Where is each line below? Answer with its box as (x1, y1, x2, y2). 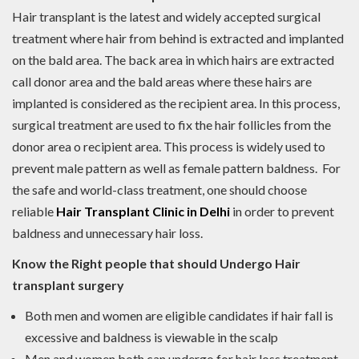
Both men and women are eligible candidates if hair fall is (25, 308, 333, 324)
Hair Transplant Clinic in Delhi (56, 204, 230, 220)
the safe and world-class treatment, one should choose (12, 182, 307, 198)
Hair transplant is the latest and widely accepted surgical (12, 9, 321, 25)
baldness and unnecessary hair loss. (12, 225, 203, 241)
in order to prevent (230, 204, 334, 220)
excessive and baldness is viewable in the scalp (25, 329, 278, 345)
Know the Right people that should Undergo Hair (12, 256, 301, 272)
